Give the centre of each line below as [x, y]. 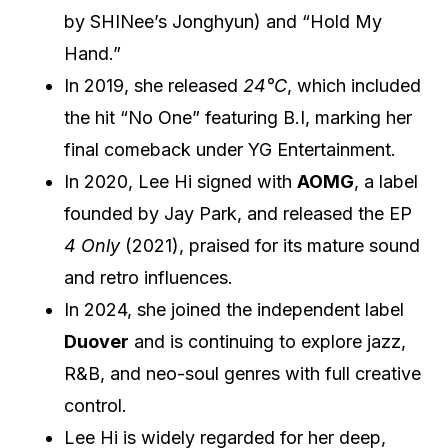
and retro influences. [148, 277]
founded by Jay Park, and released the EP [238, 213]
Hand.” [92, 53]
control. [95, 405]
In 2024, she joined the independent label [234, 309]
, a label [386, 181]
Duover [96, 341]
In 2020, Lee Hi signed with [180, 181]
